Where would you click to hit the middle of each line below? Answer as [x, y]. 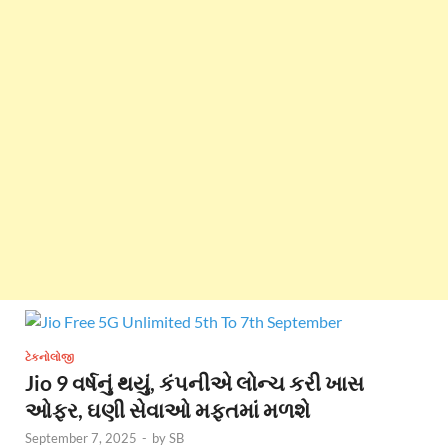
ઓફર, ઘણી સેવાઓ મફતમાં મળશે [167, 409]
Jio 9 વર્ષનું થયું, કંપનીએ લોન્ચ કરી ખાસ [194, 382]
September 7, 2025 [81, 437]
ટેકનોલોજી [49, 356]
